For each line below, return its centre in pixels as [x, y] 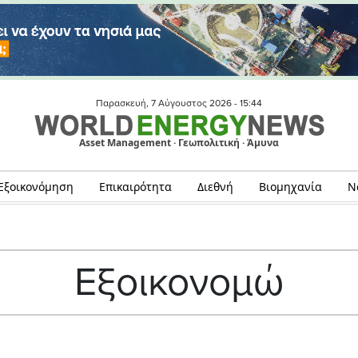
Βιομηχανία [290, 187]
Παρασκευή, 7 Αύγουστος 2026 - [168, 103]
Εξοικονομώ [179, 282]
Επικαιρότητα [135, 187]
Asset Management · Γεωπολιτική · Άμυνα [179, 143]
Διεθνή [215, 187]
